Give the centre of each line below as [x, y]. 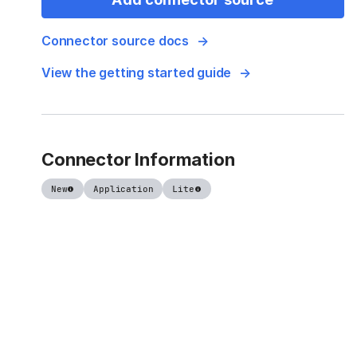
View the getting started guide [137, 73]
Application [124, 189]
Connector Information [138, 160]
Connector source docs [116, 41]
